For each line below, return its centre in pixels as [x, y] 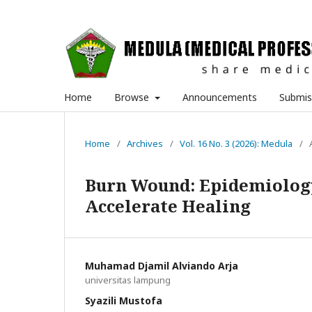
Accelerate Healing [168, 205]
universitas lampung [128, 280]
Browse [133, 97]
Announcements [219, 97]
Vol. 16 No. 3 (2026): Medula [236, 143]
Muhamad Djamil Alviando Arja [162, 265]
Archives [145, 143]
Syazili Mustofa [124, 300]
